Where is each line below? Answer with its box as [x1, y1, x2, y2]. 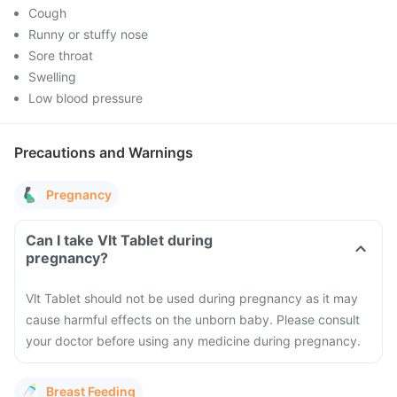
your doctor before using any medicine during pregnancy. [26, 333, 361, 348]
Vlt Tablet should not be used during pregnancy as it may [26, 291, 358, 306]
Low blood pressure [28, 90, 143, 105]
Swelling [28, 69, 76, 84]
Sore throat [28, 48, 93, 63]
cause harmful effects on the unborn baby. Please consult [26, 312, 360, 327]
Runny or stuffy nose [28, 27, 148, 42]
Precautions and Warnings [14, 144, 193, 161]
